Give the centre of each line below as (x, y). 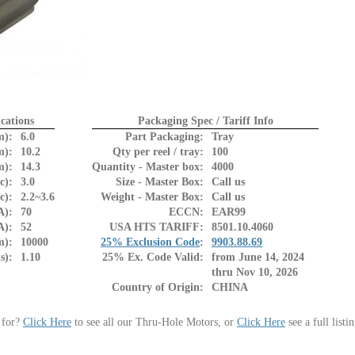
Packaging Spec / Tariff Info (205, 120)
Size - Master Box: (160, 181)
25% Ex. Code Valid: (153, 257)
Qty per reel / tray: (158, 151)
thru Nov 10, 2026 (255, 272)
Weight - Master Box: (152, 197)
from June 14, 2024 (258, 257)
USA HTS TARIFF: (157, 227)
